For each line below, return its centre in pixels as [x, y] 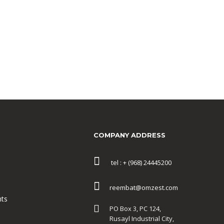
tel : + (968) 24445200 [138, 163]
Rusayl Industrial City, [142, 218]
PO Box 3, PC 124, [135, 208]
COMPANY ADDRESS [129, 135]
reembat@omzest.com [141, 188]
